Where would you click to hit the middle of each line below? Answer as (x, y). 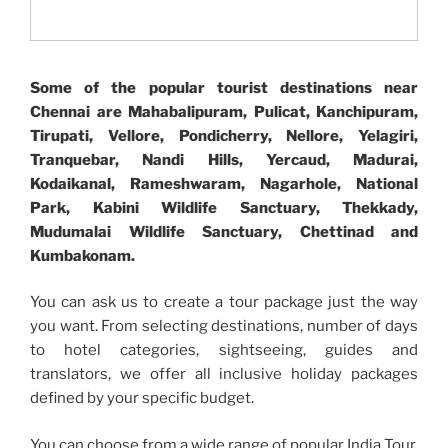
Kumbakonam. (82, 255)
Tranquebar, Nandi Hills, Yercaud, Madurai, (224, 159)
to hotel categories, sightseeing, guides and (224, 350)
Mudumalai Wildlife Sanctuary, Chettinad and (224, 231)
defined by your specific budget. (142, 398)
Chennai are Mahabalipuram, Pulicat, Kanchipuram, (224, 111)
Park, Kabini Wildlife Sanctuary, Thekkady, (224, 207)
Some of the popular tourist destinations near (224, 87)
